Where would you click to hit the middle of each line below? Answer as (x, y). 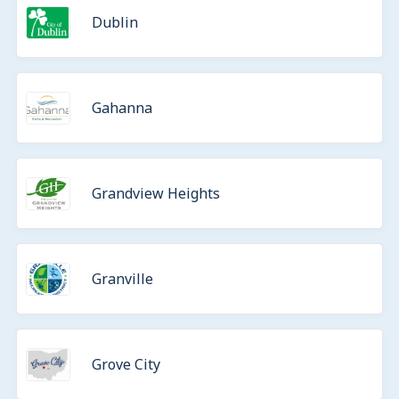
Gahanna (122, 108)
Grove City (126, 364)
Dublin (115, 22)
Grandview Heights (156, 193)
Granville (122, 279)
